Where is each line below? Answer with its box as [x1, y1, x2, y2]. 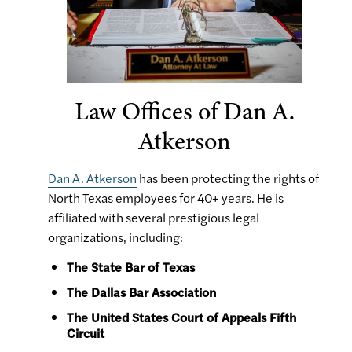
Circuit [67, 324, 104, 343]
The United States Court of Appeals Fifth [67, 308, 296, 327]
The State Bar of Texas [67, 258, 195, 277]
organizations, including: [48, 228, 185, 247]
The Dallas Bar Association [67, 283, 216, 302]
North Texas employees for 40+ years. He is [48, 189, 284, 207]
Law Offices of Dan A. [75, 93, 295, 129]
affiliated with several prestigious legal [48, 208, 259, 227]
